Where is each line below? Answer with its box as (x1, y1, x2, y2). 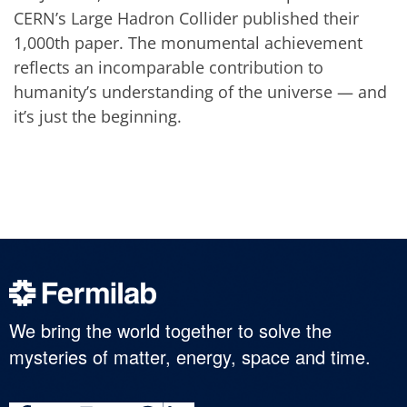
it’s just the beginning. (14, 104, 182, 127)
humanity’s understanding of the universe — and (14, 80, 387, 103)
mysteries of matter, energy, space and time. (9, 343, 371, 371)
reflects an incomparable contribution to (14, 55, 323, 78)
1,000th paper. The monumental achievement (14, 31, 362, 54)
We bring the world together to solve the (9, 317, 332, 344)
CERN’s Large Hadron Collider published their (14, 6, 359, 29)
